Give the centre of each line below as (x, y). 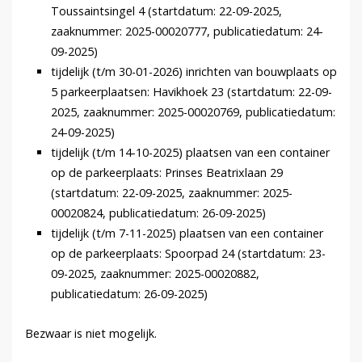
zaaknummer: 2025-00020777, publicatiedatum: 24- (187, 32)
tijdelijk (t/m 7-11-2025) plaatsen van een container (187, 234)
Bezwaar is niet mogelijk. (91, 334)
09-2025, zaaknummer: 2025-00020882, (155, 274)
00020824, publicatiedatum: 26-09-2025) (158, 213)
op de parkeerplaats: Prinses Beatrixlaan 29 (167, 173)
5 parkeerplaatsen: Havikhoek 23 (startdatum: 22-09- (192, 92)
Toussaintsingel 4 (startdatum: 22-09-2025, (166, 11)
